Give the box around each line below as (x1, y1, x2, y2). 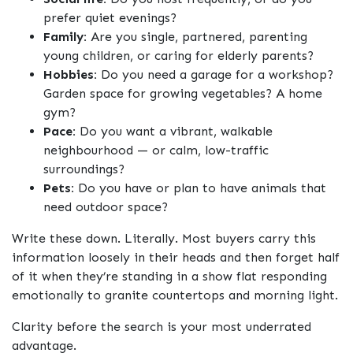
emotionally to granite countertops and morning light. (12, 288, 338, 303)
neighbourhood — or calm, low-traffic (43, 143, 269, 158)
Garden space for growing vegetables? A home (43, 86, 322, 102)
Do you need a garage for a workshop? (97, 67, 333, 83)
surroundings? (43, 162, 124, 177)
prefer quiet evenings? (43, 10, 176, 26)
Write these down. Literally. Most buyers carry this (12, 231, 316, 247)
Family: (43, 29, 87, 45)
